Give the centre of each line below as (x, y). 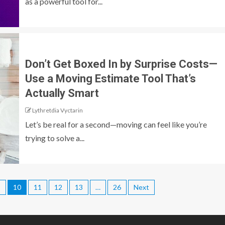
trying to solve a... (55, 138)
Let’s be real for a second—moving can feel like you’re (116, 125)
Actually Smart (62, 93)
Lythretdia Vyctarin (58, 110)
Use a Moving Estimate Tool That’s (110, 79)
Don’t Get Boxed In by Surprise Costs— (121, 64)
